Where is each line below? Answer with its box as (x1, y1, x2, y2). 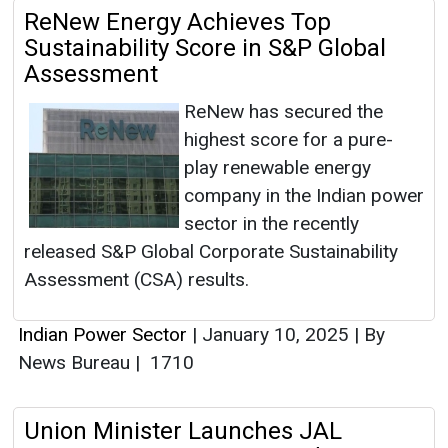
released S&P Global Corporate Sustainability (24, 240, 398, 264)
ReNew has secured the (184, 100, 383, 124)
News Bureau (18, 351, 135, 375)
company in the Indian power (184, 184, 424, 208)
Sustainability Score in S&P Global (24, 34, 386, 63)
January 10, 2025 (197, 323, 354, 347)
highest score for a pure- (184, 128, 393, 152)
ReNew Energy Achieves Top (24, 8, 331, 37)
